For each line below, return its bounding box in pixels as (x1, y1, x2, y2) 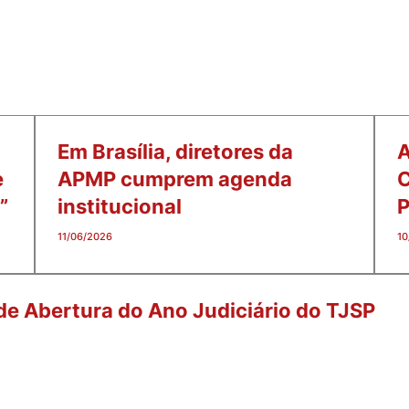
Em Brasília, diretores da (58, 140, 293, 164)
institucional (58, 194, 182, 219)
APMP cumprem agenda (58, 167, 292, 192)
